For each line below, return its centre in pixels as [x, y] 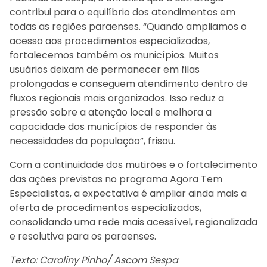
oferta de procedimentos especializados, [105, 207]
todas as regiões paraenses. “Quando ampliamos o [128, 26]
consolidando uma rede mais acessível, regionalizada [133, 222]
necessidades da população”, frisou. [92, 141]
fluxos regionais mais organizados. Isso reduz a [117, 98]
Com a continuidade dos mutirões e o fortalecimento [133, 164]
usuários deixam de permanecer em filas [105, 69]
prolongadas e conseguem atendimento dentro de [129, 83]
